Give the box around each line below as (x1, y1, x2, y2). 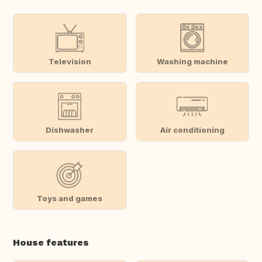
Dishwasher (46, 125, 94, 135)
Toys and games (37, 193, 103, 203)
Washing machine (156, 56, 228, 66)
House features (13, 237, 89, 249)
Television (48, 56, 91, 66)
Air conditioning (160, 125, 225, 135)
